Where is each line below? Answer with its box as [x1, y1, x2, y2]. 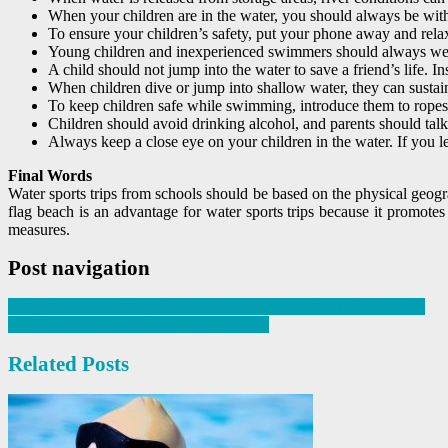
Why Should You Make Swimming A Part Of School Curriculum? [8, 298, 425, 316]
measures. [8, 220, 70, 238]
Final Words [8, 166, 92, 184]
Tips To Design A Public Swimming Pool [8, 316, 269, 334]
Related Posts [8, 351, 129, 376]
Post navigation [8, 255, 150, 280]
